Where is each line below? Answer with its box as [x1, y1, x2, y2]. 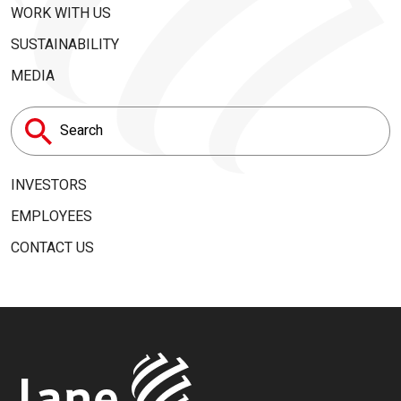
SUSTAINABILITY [11, 34, 119, 55]
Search [25, 127, 68, 149]
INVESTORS [11, 175, 87, 196]
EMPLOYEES [11, 206, 92, 227]
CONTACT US [11, 237, 94, 259]
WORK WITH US [11, 3, 111, 24]
